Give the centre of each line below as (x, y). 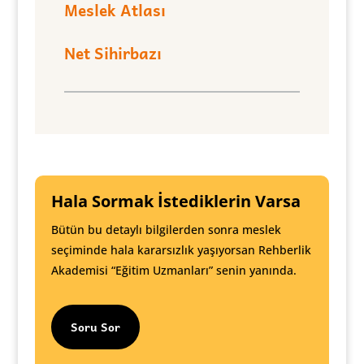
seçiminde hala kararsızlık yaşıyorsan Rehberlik (181, 250)
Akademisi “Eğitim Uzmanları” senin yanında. (173, 270)
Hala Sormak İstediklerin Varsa (175, 201)
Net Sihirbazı (113, 53)
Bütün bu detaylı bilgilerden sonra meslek (166, 230)
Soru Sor (95, 327)
